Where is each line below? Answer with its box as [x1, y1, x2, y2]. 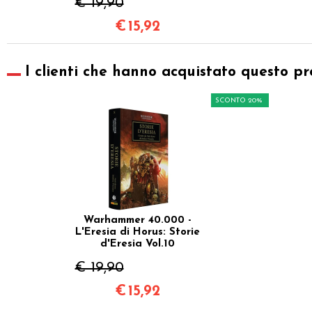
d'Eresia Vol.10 [100, 238, 175, 249]
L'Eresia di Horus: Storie [75, 226, 200, 237]
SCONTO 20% [214, 96, 263, 104]
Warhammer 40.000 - [84, 214, 192, 226]
